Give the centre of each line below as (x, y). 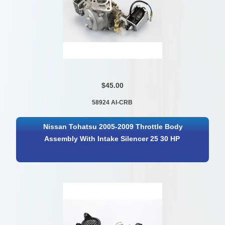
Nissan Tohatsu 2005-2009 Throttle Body (113, 127)
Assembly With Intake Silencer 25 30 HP (112, 139)
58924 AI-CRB (113, 102)
